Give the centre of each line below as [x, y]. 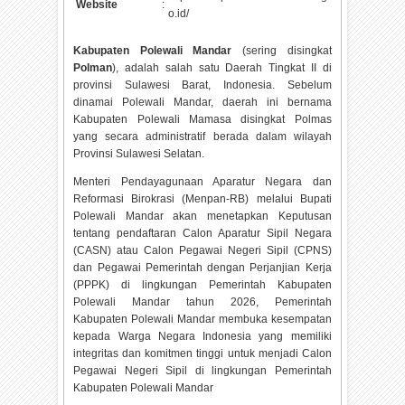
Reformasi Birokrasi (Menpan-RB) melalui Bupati [202, 198]
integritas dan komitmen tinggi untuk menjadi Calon [202, 353]
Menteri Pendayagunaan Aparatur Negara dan [202, 181]
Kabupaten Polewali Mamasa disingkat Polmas [202, 119]
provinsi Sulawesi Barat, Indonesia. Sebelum [202, 85]
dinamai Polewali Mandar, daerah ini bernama [202, 102]
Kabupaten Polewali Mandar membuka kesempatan [202, 319]
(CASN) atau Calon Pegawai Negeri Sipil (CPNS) [202, 250]
